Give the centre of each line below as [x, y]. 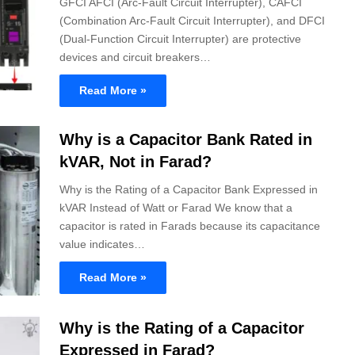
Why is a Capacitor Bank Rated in [186, 139]
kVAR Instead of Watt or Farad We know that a [176, 207]
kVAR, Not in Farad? [136, 161]
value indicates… [102, 244]
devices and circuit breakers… [135, 57]
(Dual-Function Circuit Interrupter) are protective [180, 38]
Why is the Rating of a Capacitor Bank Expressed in [189, 189]
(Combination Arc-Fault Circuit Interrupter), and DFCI [192, 20]
